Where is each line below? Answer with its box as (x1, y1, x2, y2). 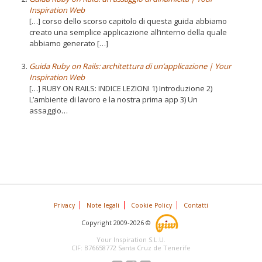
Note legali (87, 201, 119, 209)
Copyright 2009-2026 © (81, 218, 154, 227)
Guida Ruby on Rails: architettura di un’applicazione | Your (29, 60, 231, 71)
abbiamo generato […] (29, 37, 108, 49)
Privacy (54, 201, 75, 209)
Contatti (184, 201, 208, 209)
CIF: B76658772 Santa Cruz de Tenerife (71, 243, 191, 252)
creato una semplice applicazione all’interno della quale (29, 26, 227, 37)
